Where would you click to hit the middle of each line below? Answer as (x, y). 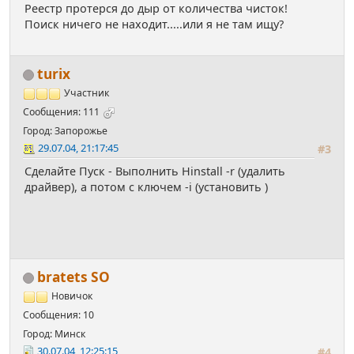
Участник (87, 93)
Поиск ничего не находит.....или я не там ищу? (154, 24)
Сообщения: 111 (61, 112)
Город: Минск (54, 334)
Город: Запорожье (65, 131)
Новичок (72, 296)
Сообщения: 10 (58, 315)
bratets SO (73, 277)
